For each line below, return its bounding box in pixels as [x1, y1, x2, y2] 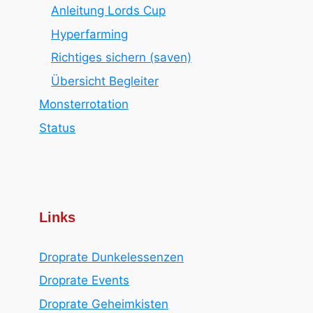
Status [39, 120, 75, 135]
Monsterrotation [39, 97, 129, 111]
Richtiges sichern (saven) [51, 50, 191, 64]
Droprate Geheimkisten [39, 296, 168, 311]
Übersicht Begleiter [51, 73, 159, 88]
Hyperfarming [51, 27, 128, 41]
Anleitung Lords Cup [51, 3, 166, 17]
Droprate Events [39, 273, 129, 287]
